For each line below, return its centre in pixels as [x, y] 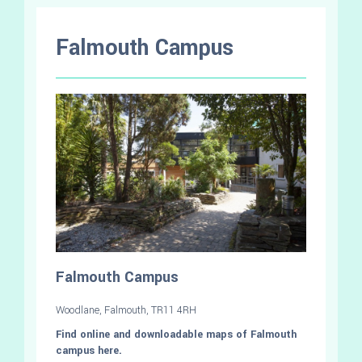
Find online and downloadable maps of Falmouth [176, 334]
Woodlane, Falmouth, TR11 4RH [126, 310]
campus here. [89, 350]
